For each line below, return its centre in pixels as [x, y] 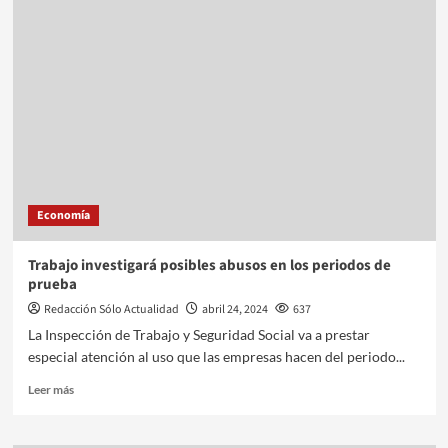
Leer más [50, 389]
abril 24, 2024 [234, 309]
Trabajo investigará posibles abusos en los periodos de [209, 265]
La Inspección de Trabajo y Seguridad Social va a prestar [198, 334]
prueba [52, 284]
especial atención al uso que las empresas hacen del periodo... [216, 356]
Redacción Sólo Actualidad [111, 309]
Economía [63, 215]
